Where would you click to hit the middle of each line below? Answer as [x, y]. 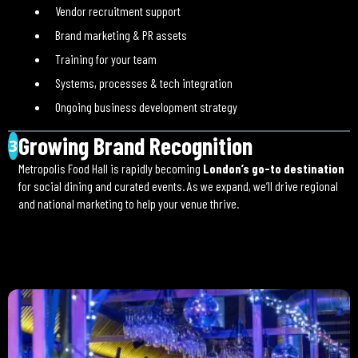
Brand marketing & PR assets [121, 35]
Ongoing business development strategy [146, 107]
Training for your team [106, 59]
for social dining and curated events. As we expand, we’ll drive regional [179, 186]
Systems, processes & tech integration [144, 83]
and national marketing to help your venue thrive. [129, 203]
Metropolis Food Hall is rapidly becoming [111, 168]
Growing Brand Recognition [136, 145]
